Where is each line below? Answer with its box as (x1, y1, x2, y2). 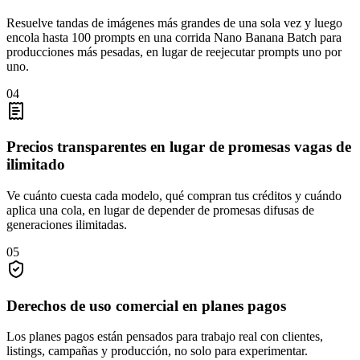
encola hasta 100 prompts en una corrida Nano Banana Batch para (6, 30, 342, 44)
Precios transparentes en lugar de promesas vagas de (6, 138, 351, 156)
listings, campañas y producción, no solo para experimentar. (6, 344, 308, 358)
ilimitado (6, 156, 65, 174)
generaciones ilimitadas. (6, 217, 127, 231)
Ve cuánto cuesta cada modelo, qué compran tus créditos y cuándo (6, 188, 342, 202)
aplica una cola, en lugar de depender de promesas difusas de (6, 202, 314, 217)
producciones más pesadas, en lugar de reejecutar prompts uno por (6, 44, 342, 59)
